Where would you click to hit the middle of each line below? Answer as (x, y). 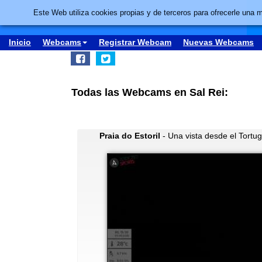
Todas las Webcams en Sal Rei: (150, 92)
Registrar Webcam (135, 42)
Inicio (20, 42)
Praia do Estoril (130, 136)
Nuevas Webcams (218, 42)
